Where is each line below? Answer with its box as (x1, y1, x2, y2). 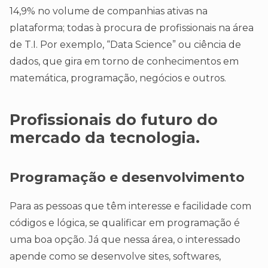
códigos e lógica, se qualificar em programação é (10, 217, 240, 229)
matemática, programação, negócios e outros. (10, 72, 226, 84)
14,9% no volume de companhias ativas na (10, 5, 208, 17)
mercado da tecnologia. (10, 129, 200, 147)
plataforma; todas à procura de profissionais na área (10, 22, 254, 34)
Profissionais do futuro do (10, 111, 218, 129)
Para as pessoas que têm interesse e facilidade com (10, 200, 251, 212)
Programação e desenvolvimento (10, 169, 245, 186)
